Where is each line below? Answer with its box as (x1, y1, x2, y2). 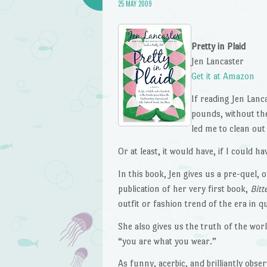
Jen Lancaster (191, 56, 244, 67)
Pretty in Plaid (191, 41, 246, 52)
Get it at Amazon (191, 71, 254, 82)
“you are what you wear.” (117, 235, 216, 246)
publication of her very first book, (117, 183, 250, 194)
